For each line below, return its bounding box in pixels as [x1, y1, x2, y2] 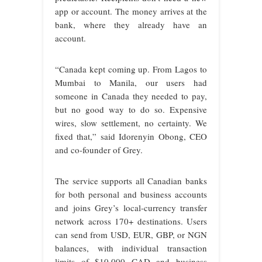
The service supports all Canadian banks [55, 175, 207, 187]
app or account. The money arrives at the [55, 5, 207, 18]
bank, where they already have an [55, 19, 207, 31]
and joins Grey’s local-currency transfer [55, 202, 207, 214]
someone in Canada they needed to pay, [55, 90, 207, 102]
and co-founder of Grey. [55, 144, 143, 156]
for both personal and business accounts [55, 188, 207, 201]
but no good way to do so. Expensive [55, 104, 207, 116]
